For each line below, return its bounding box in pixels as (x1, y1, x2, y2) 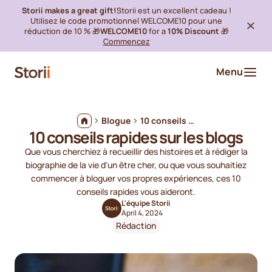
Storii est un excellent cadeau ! (116, 4, 231, 16)
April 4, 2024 (121, 207, 163, 218)
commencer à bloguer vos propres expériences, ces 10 (31, 172, 241, 184)
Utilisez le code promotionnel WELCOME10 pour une (30, 15, 223, 26)
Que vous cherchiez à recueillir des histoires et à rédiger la (24, 145, 248, 157)
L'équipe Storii (121, 197, 170, 208)
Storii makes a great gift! (21, 4, 117, 16)
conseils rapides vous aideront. (76, 185, 195, 197)
